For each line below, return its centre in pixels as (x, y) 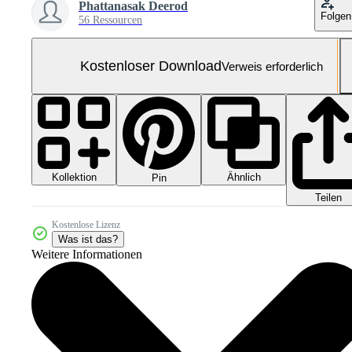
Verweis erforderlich (272, 66)
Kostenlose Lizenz (86, 225)
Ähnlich (244, 177)
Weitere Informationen (87, 255)
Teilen (328, 198)
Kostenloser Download (150, 66)
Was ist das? (88, 240)
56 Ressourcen (110, 20)
